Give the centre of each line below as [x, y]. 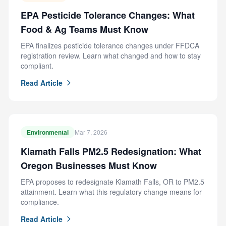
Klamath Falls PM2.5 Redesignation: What [111, 151]
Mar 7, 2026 [91, 132]
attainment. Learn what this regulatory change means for [111, 192]
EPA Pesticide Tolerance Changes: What [108, 15]
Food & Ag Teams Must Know [84, 29]
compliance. [40, 202]
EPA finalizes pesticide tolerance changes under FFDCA [110, 45]
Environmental [48, 132]
